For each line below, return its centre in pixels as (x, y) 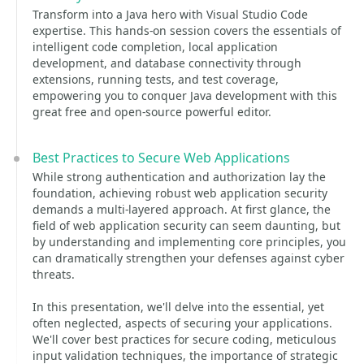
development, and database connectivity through (167, 63)
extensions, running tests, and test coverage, (156, 79)
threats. (54, 274)
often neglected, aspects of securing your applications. (182, 323)
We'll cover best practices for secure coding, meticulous (184, 339)
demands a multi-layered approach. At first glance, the (182, 209)
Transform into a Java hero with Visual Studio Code (170, 14)
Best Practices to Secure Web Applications (161, 158)
